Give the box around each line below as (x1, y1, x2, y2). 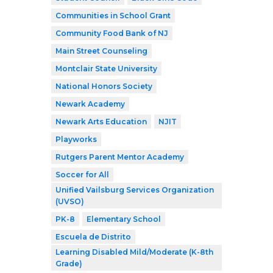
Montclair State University (55, 64, 157, 74)
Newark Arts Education (55, 117, 147, 127)
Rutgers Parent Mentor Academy (55, 152, 184, 162)
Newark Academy (55, 99, 125, 109)
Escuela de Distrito (55, 232, 131, 242)
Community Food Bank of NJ (55, 29, 168, 38)
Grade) (55, 259, 82, 269)
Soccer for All (55, 170, 109, 180)
